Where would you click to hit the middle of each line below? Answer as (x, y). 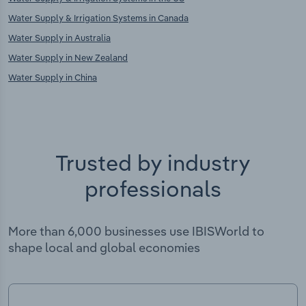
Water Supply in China (53, 77)
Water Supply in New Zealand (68, 57)
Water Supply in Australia (59, 37)
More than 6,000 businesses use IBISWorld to (136, 231)
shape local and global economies (104, 247)
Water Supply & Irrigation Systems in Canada (98, 17)
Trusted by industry (153, 162)
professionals (153, 188)
